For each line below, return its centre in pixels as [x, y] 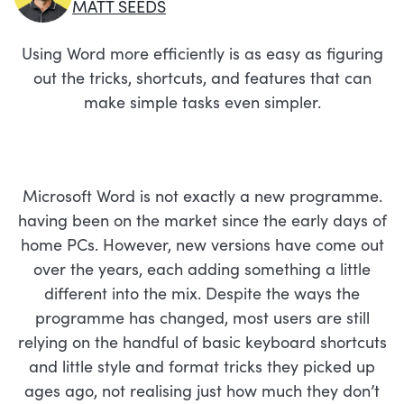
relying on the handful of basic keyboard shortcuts [202, 341]
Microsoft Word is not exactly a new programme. [202, 195]
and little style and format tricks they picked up [202, 366]
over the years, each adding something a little [202, 268]
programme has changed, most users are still [202, 317]
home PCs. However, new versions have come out [202, 244]
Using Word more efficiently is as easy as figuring [202, 53]
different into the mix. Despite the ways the [202, 293]
